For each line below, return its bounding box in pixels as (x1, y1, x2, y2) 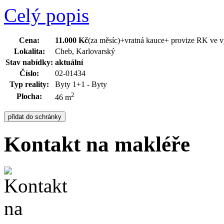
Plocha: (16, 92, 42, 100)
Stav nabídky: (5, 58, 53, 66)
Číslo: (19, 69, 39, 77)
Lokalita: (13, 47, 45, 55)
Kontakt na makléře (4, 132, 190, 156)
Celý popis (4, 4, 89, 26)
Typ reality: (9, 80, 49, 88)
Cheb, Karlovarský (55, 47, 115, 55)
